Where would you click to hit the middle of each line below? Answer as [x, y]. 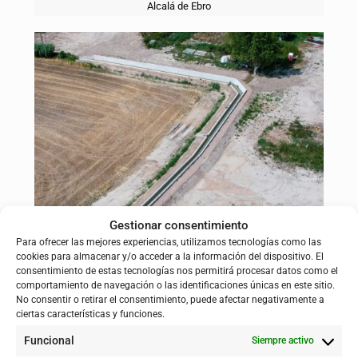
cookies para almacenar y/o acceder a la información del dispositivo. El [170, 257]
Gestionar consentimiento [179, 225]
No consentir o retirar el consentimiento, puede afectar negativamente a [170, 300]
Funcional [49, 340]
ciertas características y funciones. [90, 314]
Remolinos [179, 263]
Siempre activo [283, 340]
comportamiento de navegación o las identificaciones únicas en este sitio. [175, 285]
